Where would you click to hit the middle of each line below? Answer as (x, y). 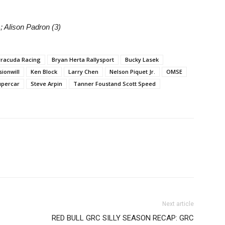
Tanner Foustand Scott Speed (115, 84)
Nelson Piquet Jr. (132, 72)
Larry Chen (83, 72)
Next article (178, 204)
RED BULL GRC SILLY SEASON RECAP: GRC (123, 218)
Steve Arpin (46, 84)
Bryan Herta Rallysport (83, 60)
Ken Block (44, 72)
